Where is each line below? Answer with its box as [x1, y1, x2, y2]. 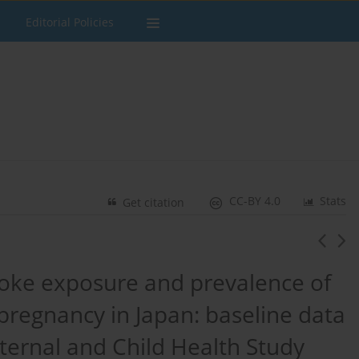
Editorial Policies [26, 14, 114, 30]
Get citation [123, 195, 185, 211]
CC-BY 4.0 [229, 193, 281, 209]
